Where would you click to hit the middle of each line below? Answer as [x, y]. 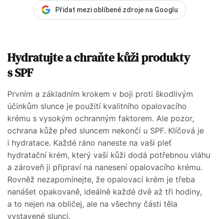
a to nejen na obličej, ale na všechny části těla [92, 204]
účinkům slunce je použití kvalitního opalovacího [97, 106]
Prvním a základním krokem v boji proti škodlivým [100, 94]
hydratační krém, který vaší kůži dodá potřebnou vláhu [109, 155]
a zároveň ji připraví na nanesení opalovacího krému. [105, 167]
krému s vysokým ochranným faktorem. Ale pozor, [101, 118]
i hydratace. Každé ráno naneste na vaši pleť [89, 142]
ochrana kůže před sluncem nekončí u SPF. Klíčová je [106, 130]
